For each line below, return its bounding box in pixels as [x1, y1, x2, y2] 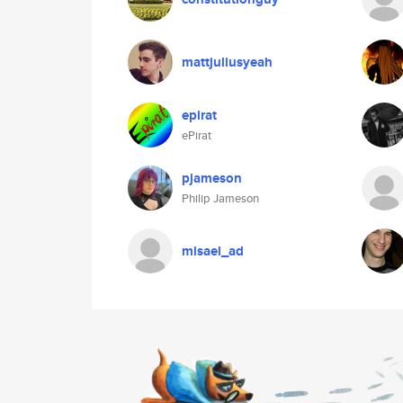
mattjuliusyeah [182, 52, 273, 72]
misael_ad [182, 241, 244, 261]
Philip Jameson [182, 190, 259, 207]
